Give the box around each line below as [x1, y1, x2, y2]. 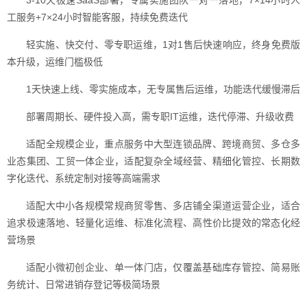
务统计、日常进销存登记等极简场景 [7, 279, 160, 290]
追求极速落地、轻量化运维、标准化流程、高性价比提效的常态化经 [7, 217, 300, 228]
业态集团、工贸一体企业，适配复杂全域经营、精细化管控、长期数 [7, 156, 300, 167]
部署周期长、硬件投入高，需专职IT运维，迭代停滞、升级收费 [26, 111, 294, 122]
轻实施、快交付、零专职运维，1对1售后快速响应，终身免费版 [26, 39, 300, 50]
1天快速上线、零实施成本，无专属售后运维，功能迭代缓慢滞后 [26, 84, 300, 95]
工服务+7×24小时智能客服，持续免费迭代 [7, 12, 188, 23]
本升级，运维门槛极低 [7, 56, 103, 67]
